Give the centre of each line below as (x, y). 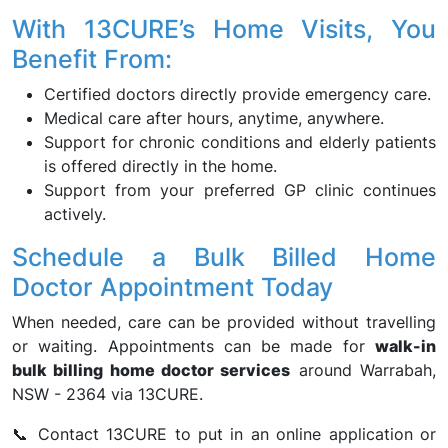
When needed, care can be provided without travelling (224, 322)
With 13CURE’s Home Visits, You (224, 29)
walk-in (405, 346)
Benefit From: (92, 59)
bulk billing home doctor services (151, 370)
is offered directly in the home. (160, 166)
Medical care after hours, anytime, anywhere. (214, 118)
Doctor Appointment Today (172, 287)
